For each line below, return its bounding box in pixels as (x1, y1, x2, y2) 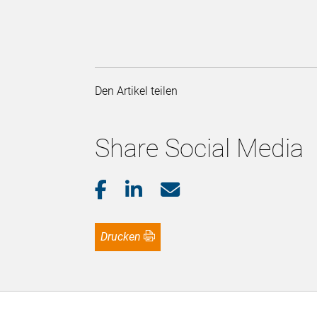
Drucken (108, 229, 142, 243)
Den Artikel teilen (95, 83, 184, 98)
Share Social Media (95, 133, 304, 163)
